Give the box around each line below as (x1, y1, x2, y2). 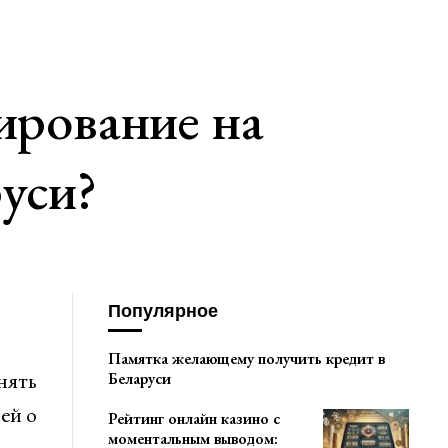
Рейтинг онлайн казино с (107, 407, 280, 429)
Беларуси (107, 367, 171, 389)
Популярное (107, 301, 218, 322)
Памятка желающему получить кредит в (107, 347, 385, 369)
